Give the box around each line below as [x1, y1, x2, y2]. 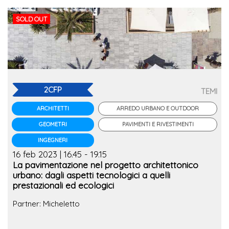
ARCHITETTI [36, 105, 69, 112]
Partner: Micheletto [13, 198, 80, 209]
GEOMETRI [38, 121, 67, 128]
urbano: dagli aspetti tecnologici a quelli [13, 170, 170, 181]
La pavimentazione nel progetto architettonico [13, 159, 198, 171]
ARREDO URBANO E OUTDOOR [117, 104, 199, 112]
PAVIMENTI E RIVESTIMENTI [122, 121, 194, 128]
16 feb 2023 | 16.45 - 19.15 [13, 149, 107, 160]
